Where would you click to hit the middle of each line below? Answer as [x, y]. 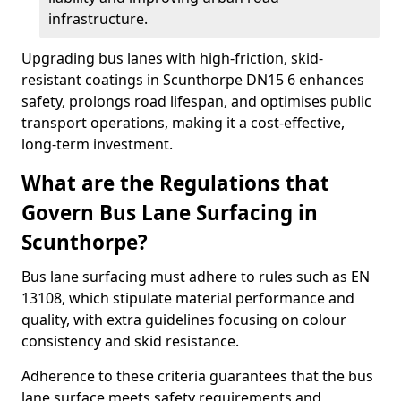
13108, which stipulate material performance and [188, 298]
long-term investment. [97, 144]
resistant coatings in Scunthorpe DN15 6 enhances [193, 80]
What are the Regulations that [175, 183]
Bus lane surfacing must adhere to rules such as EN [196, 277]
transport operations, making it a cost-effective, [183, 123]
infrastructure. [98, 19]
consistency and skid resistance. [130, 341]
